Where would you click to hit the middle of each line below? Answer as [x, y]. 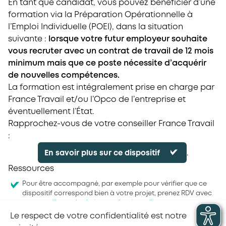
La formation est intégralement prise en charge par [111, 88]
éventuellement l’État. [51, 112]
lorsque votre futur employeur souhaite [127, 39]
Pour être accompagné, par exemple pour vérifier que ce [115, 184]
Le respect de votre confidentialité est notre [98, 216]
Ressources [31, 169]
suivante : [27, 39]
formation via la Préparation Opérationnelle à [100, 15]
